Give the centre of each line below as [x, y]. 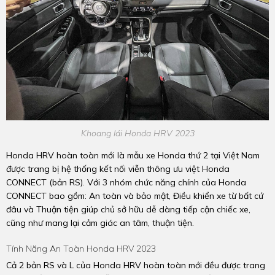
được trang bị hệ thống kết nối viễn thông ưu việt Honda [118, 168]
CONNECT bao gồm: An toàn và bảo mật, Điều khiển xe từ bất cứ [135, 196]
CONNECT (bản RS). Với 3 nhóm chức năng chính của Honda [126, 182]
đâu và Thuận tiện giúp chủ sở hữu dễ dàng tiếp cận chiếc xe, [128, 209]
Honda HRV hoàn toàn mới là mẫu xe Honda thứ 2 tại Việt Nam [133, 155]
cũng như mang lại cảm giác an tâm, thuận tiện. [100, 223]
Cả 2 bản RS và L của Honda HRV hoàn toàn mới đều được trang [136, 265]
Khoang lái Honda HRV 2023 [137, 133]
